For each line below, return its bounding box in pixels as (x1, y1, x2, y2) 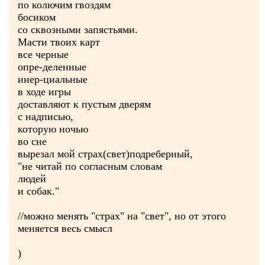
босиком (18, 11, 56, 23)
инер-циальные (18, 73, 88, 85)
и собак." (18, 185, 59, 197)
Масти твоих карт (18, 36, 100, 48)
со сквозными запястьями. (18, 24, 138, 35)
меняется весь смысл (18, 222, 112, 234)
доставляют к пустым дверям (18, 98, 151, 110)
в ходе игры (18, 86, 71, 98)
